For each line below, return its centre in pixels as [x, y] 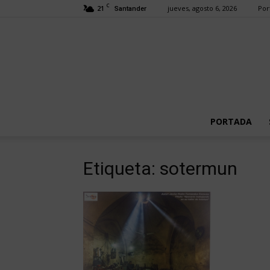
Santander [130, 9]
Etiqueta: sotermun [160, 168]
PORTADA [231, 121]
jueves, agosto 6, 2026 [202, 8]
